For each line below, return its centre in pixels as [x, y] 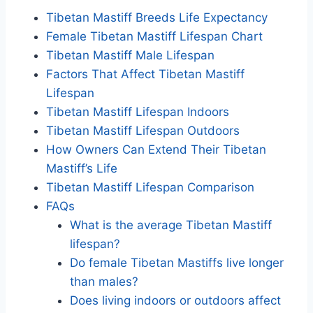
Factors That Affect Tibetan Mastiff [145, 74]
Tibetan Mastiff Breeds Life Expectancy [157, 18]
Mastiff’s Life [82, 169]
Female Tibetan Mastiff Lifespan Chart [154, 37]
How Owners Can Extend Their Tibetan [156, 150]
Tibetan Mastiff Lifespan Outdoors [143, 131]
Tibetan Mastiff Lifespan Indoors [138, 112]
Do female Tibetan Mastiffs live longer [177, 263]
